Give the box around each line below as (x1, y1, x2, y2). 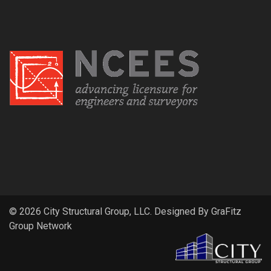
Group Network (9, 220, 72, 232)
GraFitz (211, 206, 241, 218)
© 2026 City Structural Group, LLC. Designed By (9, 206, 211, 218)
